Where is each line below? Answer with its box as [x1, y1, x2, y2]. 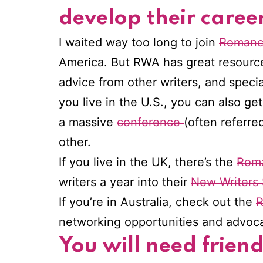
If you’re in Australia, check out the [59, 195, 256, 210]
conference [117, 115, 184, 130]
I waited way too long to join [59, 35, 219, 50]
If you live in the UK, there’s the [59, 155, 237, 170]
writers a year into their [59, 175, 191, 190]
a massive [59, 115, 117, 130]
